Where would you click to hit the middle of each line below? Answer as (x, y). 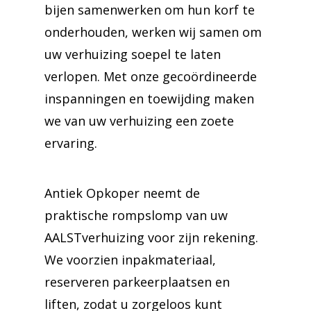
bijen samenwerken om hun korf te (150, 10)
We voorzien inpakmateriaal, (130, 260)
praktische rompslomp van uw (136, 215)
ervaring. (71, 143)
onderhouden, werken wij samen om (153, 32)
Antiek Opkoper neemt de (122, 193)
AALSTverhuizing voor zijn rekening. (151, 237)
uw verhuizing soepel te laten (133, 54)
